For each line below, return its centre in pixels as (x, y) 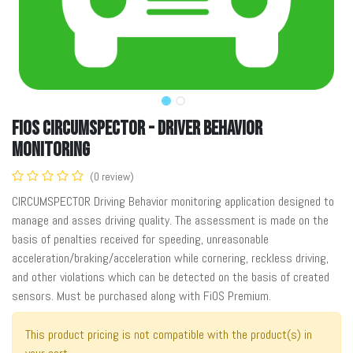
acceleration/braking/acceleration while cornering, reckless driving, (170, 258)
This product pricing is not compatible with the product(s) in (169, 334)
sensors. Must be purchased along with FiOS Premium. (141, 295)
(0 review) (112, 176)
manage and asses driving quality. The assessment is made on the (170, 220)
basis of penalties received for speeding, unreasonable (140, 239)
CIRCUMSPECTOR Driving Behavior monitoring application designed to (173, 201)
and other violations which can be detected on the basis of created (171, 277)
